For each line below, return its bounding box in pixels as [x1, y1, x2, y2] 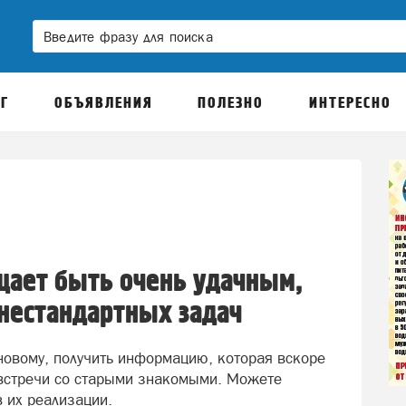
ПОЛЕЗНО [198, 94, 265, 112]
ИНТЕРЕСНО [308, 94, 391, 112]
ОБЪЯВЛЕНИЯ [53, 94, 153, 112]
